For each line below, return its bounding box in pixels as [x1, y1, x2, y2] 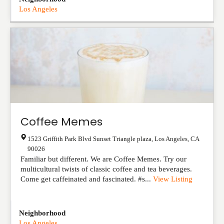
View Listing [153, 174, 192, 183]
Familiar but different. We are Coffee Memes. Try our [20, 154, 186, 163]
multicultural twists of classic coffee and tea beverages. [20, 164, 192, 173]
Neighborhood [19, 209, 65, 217]
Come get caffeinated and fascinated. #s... [20, 174, 153, 183]
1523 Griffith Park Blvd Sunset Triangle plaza [27, 135, 151, 142]
